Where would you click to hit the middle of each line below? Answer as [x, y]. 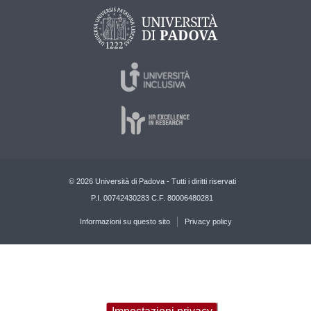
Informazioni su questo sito [125, 222]
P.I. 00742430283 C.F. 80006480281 [152, 198]
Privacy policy [208, 222]
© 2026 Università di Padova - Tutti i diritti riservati [152, 182]
